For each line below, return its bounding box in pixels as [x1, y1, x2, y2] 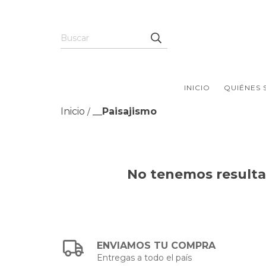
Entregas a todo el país [97, 252, 192, 264]
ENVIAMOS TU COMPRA [97, 240, 216, 252]
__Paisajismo [93, 106, 157, 118]
